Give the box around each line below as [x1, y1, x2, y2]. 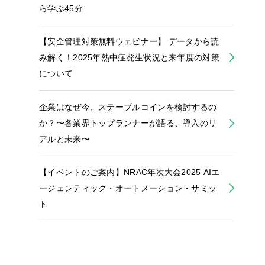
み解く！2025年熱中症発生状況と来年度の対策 [39, 53, 219, 63]
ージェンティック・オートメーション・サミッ [39, 183, 217, 193]
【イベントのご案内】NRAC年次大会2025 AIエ [39, 167, 220, 177]
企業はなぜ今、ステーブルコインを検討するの [39, 102, 217, 112]
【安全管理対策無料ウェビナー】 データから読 [39, 37, 219, 47]
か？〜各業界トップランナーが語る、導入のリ [39, 118, 217, 128]
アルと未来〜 [39, 134, 90, 144]
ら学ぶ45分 [39, 3, 83, 13]
